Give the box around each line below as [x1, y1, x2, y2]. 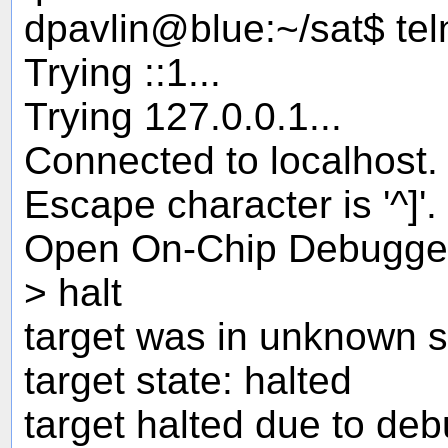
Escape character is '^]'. [24, 182, 437, 226]
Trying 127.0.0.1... [24, 94, 342, 138]
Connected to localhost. [24, 138, 438, 182]
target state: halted [24, 358, 352, 402]
